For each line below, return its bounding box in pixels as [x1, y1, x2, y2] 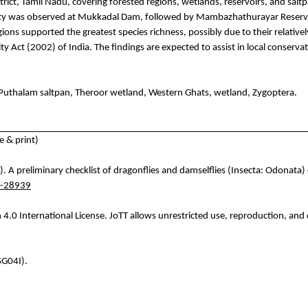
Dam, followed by [119, 12, 196, 23]
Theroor [75, 88, 108, 99]
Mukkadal [78, 12, 119, 23]
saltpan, [38, 88, 75, 99]
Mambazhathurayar [196, 12, 278, 23]
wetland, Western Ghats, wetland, [108, 88, 252, 99]
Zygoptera [252, 88, 294, 99]
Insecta [230, 165, 261, 176]
